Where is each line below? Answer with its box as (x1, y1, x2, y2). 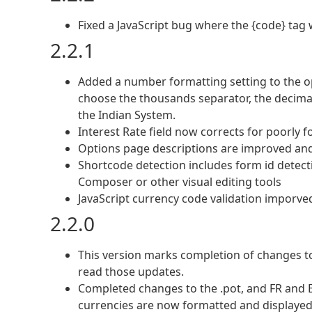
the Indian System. (78, 107, 175, 123)
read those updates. (78, 264, 184, 280)
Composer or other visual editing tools (78, 174, 281, 190)
